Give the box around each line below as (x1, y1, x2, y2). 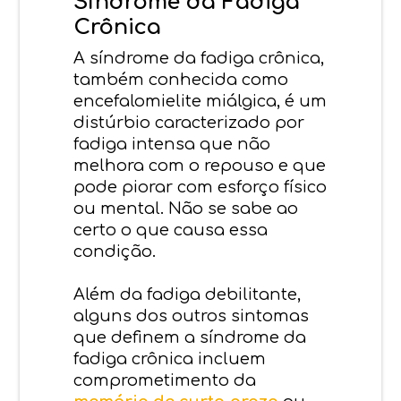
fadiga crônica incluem (73, 349, 267, 368)
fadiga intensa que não (73, 134, 271, 153)
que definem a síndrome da (73, 328, 307, 346)
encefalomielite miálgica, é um (73, 91, 328, 110)
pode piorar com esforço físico (73, 177, 328, 196)
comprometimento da (73, 371, 257, 389)
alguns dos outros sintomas (73, 306, 310, 325)
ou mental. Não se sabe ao (73, 199, 299, 218)
